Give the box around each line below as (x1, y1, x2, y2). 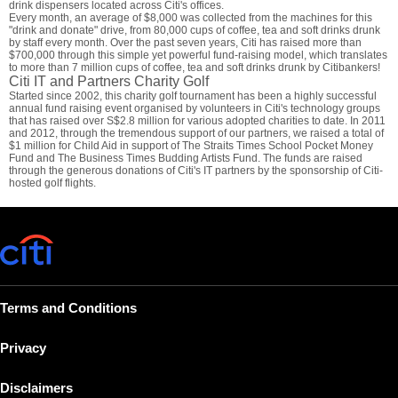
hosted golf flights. (9, 177, 96, 190)
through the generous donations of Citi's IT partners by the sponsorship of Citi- (9, 164, 383, 178)
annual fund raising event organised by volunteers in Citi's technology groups (9, 102, 380, 115)
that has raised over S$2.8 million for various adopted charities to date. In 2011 (9, 115, 386, 128)
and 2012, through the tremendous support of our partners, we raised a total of (9, 127, 384, 140)
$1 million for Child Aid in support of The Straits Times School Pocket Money (9, 139, 373, 153)
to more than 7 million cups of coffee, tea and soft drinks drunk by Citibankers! (9, 61, 380, 75)
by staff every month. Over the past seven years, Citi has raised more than (9, 36, 362, 50)
